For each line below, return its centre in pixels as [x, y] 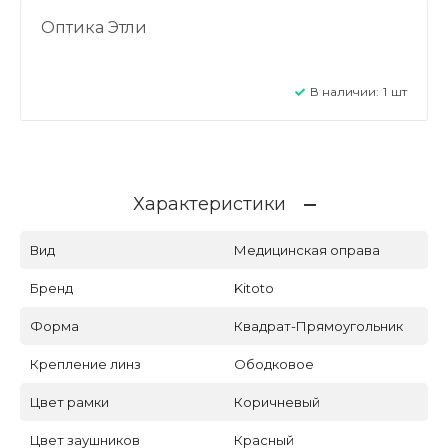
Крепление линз [85, 363]
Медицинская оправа [307, 249]
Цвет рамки [69, 401]
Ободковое [274, 363]
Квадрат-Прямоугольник [318, 325]
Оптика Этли [94, 27]
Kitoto [254, 287]
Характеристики [209, 203]
